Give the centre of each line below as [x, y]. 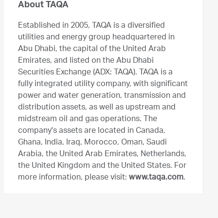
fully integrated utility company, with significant [103, 85]
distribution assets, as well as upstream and [97, 108]
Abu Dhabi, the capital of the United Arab [92, 50]
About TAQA [43, 5]
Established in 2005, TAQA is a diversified [91, 26]
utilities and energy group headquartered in [96, 38]
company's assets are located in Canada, [92, 131]
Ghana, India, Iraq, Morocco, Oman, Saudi [92, 143]
